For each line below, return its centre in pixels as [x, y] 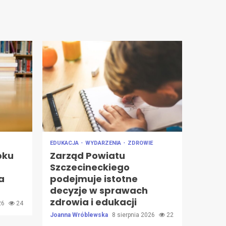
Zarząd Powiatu [87, 155]
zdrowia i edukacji [93, 202]
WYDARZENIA [104, 143]
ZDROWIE [140, 143]
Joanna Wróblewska [79, 215]
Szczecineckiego [90, 167]
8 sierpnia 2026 [134, 215]
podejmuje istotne [94, 179]
